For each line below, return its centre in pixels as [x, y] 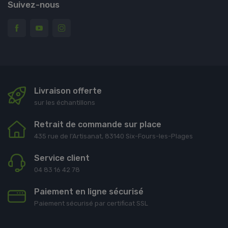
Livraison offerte [68, 91]
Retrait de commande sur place [98, 124]
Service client [62, 158]
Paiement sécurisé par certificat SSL [91, 203]
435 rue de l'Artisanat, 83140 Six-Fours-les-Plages [113, 136]
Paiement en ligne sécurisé [89, 191]
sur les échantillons [65, 102]
